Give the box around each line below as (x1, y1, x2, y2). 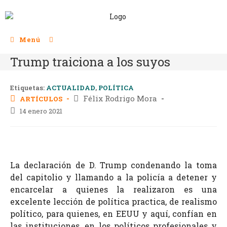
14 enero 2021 (20, 106, 62, 116)
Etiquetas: (10, 83, 46, 92)
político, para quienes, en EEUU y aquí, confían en (10, 208, 217, 219)
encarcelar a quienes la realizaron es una (10, 183, 217, 195)
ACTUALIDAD (46, 83, 95, 92)
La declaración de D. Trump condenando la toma (10, 159, 217, 170)
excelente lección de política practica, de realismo (10, 196, 217, 207)
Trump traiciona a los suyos (10, 53, 170, 70)
